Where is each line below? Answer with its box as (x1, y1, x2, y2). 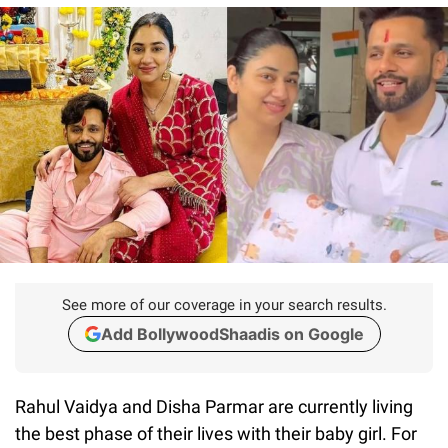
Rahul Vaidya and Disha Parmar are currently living (15, 395, 413, 417)
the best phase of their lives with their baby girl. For (15, 422, 417, 444)
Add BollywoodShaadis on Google (100, 323, 364, 344)
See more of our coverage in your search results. (61, 295, 387, 314)
